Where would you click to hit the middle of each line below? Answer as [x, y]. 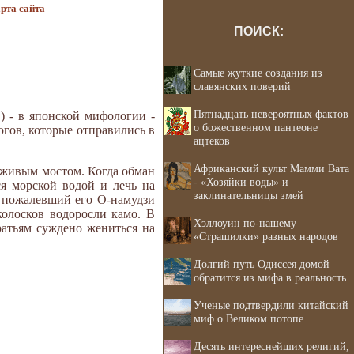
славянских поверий [242, 86]
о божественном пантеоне [256, 127]
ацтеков [212, 141]
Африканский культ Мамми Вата [271, 168]
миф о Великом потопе [249, 318]
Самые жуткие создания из [258, 73]
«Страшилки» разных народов [266, 236]
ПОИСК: [258, 31]
